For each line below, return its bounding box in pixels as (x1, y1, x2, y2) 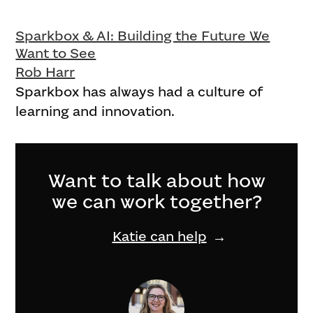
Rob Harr (15, 64, 75, 80)
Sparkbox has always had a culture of (15, 83, 263, 100)
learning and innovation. (15, 103, 175, 119)
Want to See (15, 45, 96, 61)
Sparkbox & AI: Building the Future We (15, 27, 270, 44)
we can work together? (51, 190, 262, 214)
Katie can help (112, 228, 207, 245)
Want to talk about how (48, 169, 265, 194)
